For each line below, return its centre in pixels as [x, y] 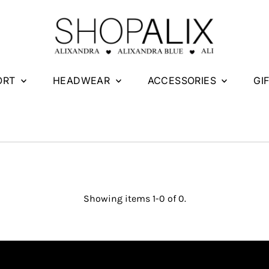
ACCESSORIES [183, 80]
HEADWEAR [83, 80]
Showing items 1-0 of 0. [134, 198]
